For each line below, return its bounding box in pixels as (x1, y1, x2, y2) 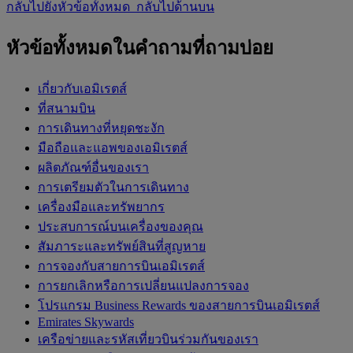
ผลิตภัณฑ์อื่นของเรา (38, 160, 149, 174)
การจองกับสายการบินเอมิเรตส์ (38, 258, 205, 273)
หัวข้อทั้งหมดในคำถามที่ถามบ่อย (6, 37, 273, 58)
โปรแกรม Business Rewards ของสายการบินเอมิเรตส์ (38, 298, 320, 312)
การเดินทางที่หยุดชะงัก (38, 121, 165, 135)
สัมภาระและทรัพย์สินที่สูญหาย (38, 239, 206, 253)
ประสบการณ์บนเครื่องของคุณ (38, 219, 203, 233)
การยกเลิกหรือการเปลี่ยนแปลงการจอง (38, 278, 249, 292)
